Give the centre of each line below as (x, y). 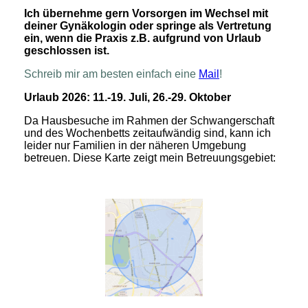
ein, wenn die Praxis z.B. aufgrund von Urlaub (143, 38)
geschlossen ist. (67, 51)
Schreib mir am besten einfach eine (111, 74)
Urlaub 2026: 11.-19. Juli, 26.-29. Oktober (128, 98)
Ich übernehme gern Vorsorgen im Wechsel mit (146, 14)
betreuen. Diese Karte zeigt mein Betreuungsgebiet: (150, 158)
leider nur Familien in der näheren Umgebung (135, 146)
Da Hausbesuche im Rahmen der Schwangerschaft (149, 121)
